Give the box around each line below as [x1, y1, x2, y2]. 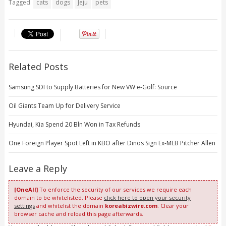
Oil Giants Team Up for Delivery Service [8, 101, 121, 110]
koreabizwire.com [104, 201, 157, 209]
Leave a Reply [8, 162, 67, 175]
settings [14, 201, 35, 209]
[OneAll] [14, 185, 38, 193]
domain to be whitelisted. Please [14, 193, 104, 201]
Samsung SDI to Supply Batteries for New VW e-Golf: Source [8, 82, 177, 91]
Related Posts [8, 60, 68, 73]
